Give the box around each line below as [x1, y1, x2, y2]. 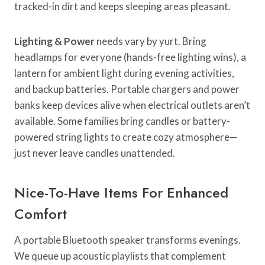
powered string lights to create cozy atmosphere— [14, 130, 237, 143]
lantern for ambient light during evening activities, [14, 66, 234, 79]
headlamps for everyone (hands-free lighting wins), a [14, 50, 246, 63]
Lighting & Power [14, 34, 95, 47]
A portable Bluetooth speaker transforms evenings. [14, 233, 241, 246]
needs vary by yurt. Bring [95, 34, 206, 47]
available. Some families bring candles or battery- [14, 114, 230, 127]
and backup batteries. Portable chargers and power [14, 82, 240, 95]
